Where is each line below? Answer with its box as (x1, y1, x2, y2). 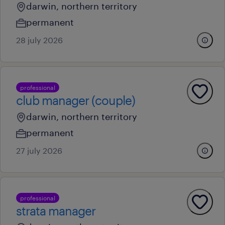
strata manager (16, 203, 95, 218)
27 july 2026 (16, 146, 62, 155)
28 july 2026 (16, 35, 63, 45)
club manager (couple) (16, 93, 135, 107)
